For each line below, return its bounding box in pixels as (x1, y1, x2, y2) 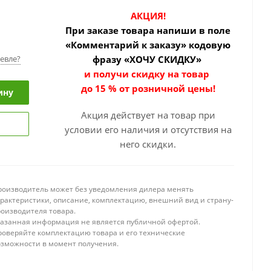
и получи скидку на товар (84, 68, 212, 80)
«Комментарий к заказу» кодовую (65, 39, 230, 51)
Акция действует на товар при (80, 109, 215, 121)
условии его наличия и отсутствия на (64, 123, 232, 135)
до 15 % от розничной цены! (80, 82, 215, 94)
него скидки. (120, 138, 176, 150)
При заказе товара (65, 24, 154, 36)
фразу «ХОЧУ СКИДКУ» (92, 53, 204, 65)
